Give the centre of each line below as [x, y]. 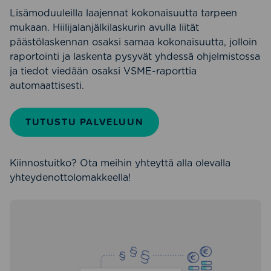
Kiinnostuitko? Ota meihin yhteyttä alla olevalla [120, 163]
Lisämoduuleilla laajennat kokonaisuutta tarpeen [123, 13]
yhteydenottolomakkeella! [70, 178]
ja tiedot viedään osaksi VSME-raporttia [103, 71]
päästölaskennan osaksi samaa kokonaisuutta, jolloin [133, 42]
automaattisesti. [47, 86]
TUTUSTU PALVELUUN [85, 122]
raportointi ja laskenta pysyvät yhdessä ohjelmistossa [135, 57]
